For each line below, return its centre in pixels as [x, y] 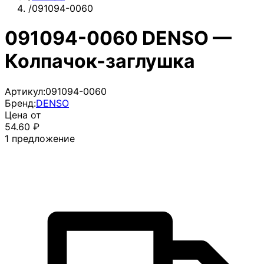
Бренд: [20, 103]
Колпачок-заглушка [100, 61]
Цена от [23, 115]
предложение [43, 138]
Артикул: [25, 91]
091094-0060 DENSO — [118, 38]
